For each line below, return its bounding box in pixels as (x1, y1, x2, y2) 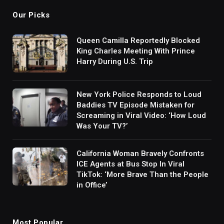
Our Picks (12, 10, 50, 19)
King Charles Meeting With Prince (76, 46, 195, 55)
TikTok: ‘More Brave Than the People (76, 169, 208, 179)
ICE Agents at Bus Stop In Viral (76, 159, 184, 168)
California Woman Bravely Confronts (76, 148, 204, 158)
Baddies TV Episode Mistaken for (76, 100, 194, 109)
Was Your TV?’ (76, 121, 128, 130)
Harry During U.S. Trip (76, 56, 153, 66)
